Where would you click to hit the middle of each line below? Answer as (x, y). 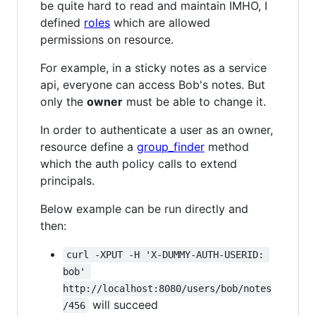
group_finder (171, 146)
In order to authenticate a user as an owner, (157, 129)
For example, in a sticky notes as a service (153, 67)
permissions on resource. (107, 39)
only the (63, 101)
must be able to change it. (194, 101)
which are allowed (160, 22)
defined (62, 22)
